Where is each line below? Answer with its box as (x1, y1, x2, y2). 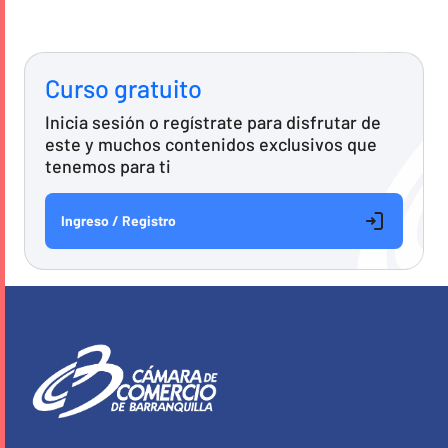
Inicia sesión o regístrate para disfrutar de (45, 110, 381, 133)
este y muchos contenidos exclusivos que (45, 132, 377, 155)
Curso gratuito (45, 72, 202, 103)
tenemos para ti (45, 154, 171, 177)
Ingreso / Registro (61, 211, 176, 229)
